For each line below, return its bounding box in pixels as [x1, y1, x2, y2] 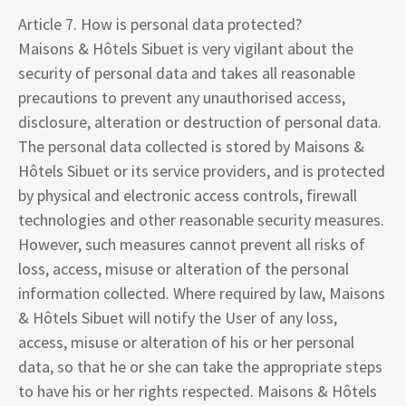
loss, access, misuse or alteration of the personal [18, 258, 349, 279]
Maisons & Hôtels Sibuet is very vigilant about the [18, 38, 353, 59]
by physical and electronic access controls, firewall [18, 185, 357, 206]
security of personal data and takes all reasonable [18, 63, 355, 83]
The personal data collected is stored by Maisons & [18, 136, 364, 157]
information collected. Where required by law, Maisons [18, 283, 385, 304]
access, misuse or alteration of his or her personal [18, 332, 354, 353]
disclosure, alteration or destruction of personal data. [18, 111, 382, 132]
